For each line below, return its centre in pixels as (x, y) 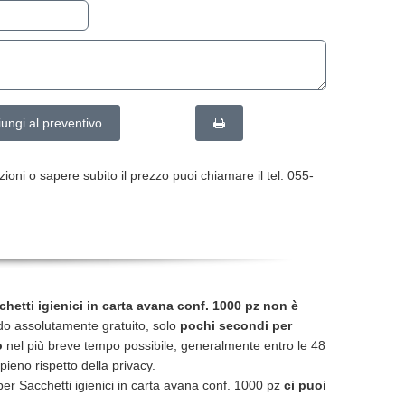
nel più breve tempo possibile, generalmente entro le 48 (164, 345)
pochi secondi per (236, 325)
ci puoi (305, 385)
